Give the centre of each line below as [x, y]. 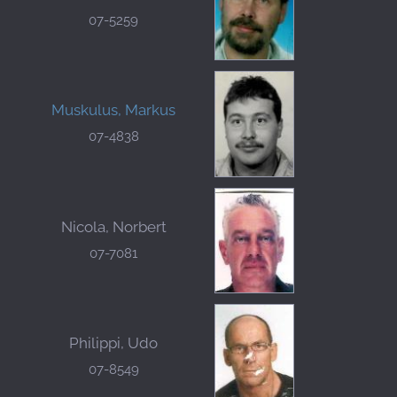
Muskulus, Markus [113, 110]
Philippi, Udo [113, 343]
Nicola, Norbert [113, 226]
